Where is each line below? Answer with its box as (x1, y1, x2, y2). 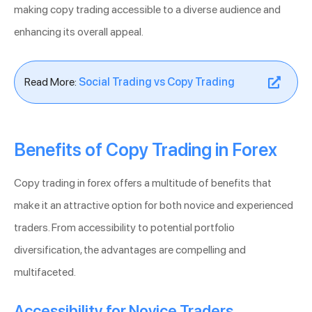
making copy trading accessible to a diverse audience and (14, 3, 281, 17)
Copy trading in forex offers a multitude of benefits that (14, 176, 272, 190)
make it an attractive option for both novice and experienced (14, 198, 293, 212)
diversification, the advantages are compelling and (14, 243, 246, 257)
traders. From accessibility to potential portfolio (14, 221, 235, 235)
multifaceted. (14, 265, 76, 279)
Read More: (24, 75, 79, 89)
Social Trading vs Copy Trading (79, 75, 235, 89)
